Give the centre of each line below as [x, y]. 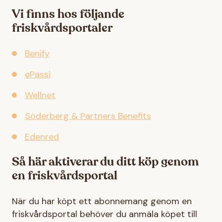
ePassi [38, 74]
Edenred [42, 137]
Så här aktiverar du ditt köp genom [105, 162]
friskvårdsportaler [62, 28]
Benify [37, 54]
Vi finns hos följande [68, 14]
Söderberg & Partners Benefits [88, 116]
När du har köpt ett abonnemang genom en [102, 201]
